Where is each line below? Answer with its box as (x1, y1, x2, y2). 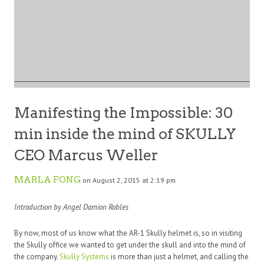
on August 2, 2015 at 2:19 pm (82, 175, 176, 184)
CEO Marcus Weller (14, 146, 158, 164)
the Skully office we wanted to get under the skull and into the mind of (14, 239, 246, 250)
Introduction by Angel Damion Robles (14, 202, 128, 212)
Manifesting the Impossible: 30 (14, 103, 233, 121)
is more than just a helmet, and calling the (109, 251, 249, 262)
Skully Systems (60, 251, 109, 262)
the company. (14, 251, 60, 262)
